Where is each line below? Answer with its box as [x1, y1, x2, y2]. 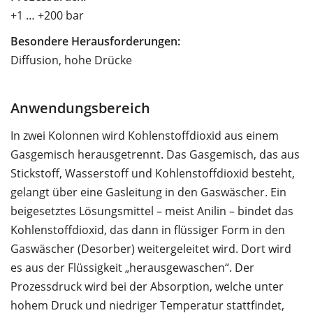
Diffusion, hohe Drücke [10, 52, 132, 68]
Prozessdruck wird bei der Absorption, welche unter [10, 278, 284, 294]
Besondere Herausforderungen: [10, 33, 180, 49]
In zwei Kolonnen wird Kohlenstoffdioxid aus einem [10, 127, 279, 143]
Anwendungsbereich [10, 97, 150, 117]
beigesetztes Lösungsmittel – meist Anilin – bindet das [10, 203, 293, 219]
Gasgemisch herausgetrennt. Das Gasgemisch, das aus [10, 146, 300, 162]
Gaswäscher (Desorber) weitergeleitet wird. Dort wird [10, 240, 291, 256]
